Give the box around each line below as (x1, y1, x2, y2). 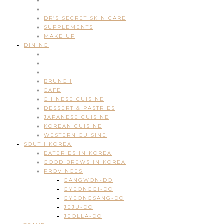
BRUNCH (44, 78, 72, 85)
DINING (24, 42, 49, 49)
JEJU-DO (64, 204, 93, 211)
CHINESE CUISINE (44, 96, 104, 103)
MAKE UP (44, 33, 75, 40)
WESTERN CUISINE (44, 132, 107, 139)
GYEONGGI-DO (64, 186, 113, 193)
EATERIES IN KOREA (44, 150, 112, 157)
